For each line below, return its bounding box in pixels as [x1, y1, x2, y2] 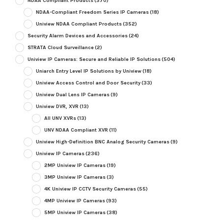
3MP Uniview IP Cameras [44, 174, 106, 181]
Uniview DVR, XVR [35, 103, 79, 110]
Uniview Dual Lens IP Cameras [35, 91, 110, 98]
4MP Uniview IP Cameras [44, 197, 105, 204]
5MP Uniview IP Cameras [44, 209, 106, 216]
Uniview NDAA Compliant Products [35, 21, 122, 27]
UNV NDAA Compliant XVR [44, 127, 108, 134]
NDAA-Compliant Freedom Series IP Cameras [35, 9, 149, 16]
